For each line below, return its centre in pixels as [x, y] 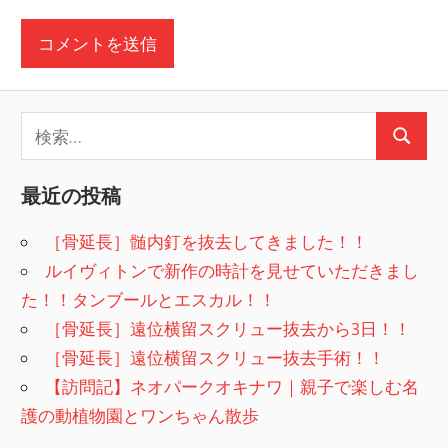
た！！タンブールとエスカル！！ [149, 299]
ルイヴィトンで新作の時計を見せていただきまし [232, 270]
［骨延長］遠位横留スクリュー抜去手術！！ [215, 357]
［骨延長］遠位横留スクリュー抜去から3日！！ [228, 328]
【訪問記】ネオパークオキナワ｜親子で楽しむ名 [232, 386]
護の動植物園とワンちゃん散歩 [140, 415]
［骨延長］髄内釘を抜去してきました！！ [207, 241]
